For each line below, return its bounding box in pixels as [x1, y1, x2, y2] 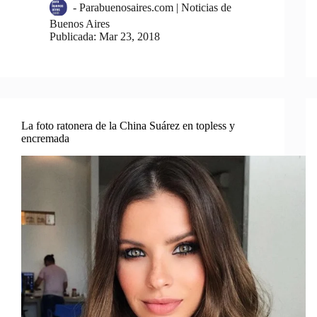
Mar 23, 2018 [99, 30, 161, 43]
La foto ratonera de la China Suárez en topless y [21, 120, 235, 132]
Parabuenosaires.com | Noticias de [79, 1, 232, 14]
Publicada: [50, 30, 96, 43]
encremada [21, 132, 69, 145]
